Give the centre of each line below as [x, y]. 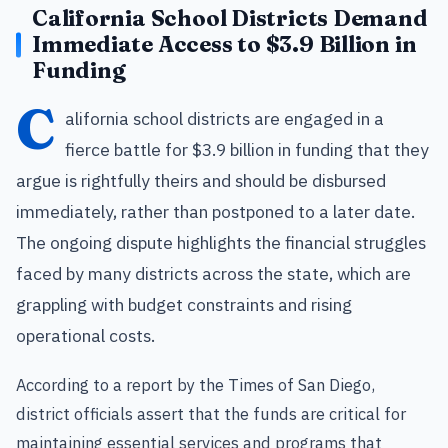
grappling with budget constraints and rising [184, 304]
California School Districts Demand [230, 19]
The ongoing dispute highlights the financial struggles [221, 242]
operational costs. [85, 335]
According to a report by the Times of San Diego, [195, 384]
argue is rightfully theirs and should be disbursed [201, 180]
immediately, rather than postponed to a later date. [215, 211]
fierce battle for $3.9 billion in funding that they [247, 149]
